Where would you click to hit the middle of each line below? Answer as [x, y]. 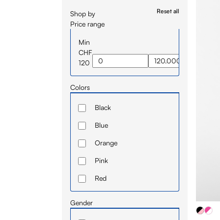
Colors [80, 87]
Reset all [168, 11]
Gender [81, 202]
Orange [106, 142]
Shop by [82, 13]
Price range [87, 24]
